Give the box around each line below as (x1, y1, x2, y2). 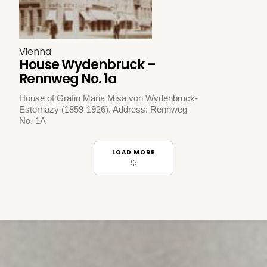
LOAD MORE (112, 148, 155, 157)
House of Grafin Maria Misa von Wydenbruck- (19, 92, 198, 103)
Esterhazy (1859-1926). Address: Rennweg (19, 104, 188, 114)
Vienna (19, 44, 52, 58)
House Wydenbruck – (19, 55, 156, 74)
